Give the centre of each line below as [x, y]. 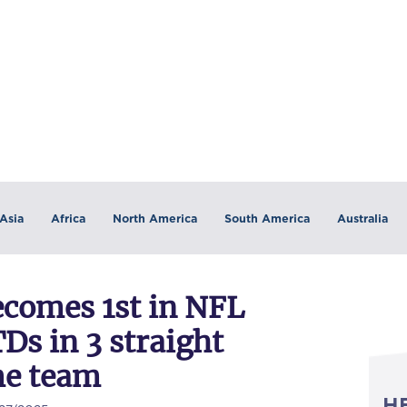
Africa [68, 218]
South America [267, 218]
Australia [362, 218]
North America [154, 218]
